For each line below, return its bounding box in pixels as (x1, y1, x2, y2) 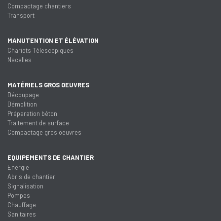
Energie (7, 163, 29, 171)
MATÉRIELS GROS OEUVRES (7, 80, 89, 89)
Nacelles (7, 55, 32, 64)
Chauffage (7, 200, 36, 209)
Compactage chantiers (7, 1, 71, 10)
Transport (7, 11, 35, 19)
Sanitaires (7, 210, 36, 218)
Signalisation (7, 182, 43, 190)
